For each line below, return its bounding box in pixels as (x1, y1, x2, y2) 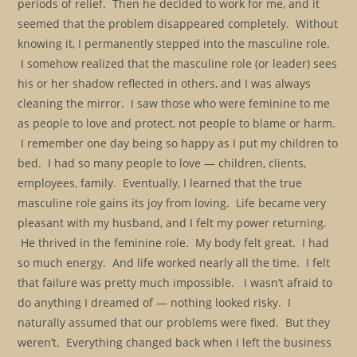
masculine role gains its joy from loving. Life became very (18, 195, 327, 210)
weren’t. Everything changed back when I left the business (18, 335, 332, 350)
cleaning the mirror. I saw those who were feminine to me (18, 96, 331, 111)
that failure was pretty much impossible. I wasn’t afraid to (18, 275, 333, 290)
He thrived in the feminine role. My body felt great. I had (18, 235, 330, 250)
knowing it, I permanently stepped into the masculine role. (18, 36, 331, 51)
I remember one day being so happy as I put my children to (18, 135, 339, 151)
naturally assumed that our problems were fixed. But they (18, 315, 331, 330)
